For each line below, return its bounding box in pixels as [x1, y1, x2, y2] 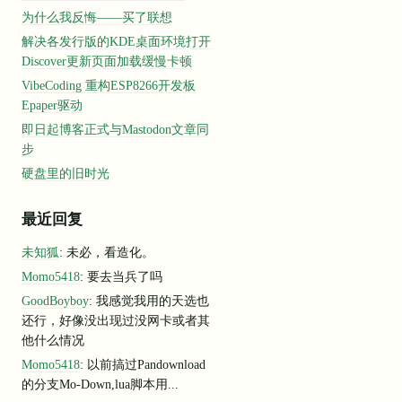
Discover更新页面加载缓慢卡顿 [21, 53, 192, 68]
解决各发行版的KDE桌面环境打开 [21, 33, 211, 48]
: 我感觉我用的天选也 [88, 293, 209, 308]
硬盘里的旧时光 [21, 165, 109, 180]
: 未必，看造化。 [58, 244, 154, 259]
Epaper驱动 [21, 97, 83, 112]
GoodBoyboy [21, 293, 89, 308]
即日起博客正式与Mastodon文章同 [21, 121, 209, 136]
